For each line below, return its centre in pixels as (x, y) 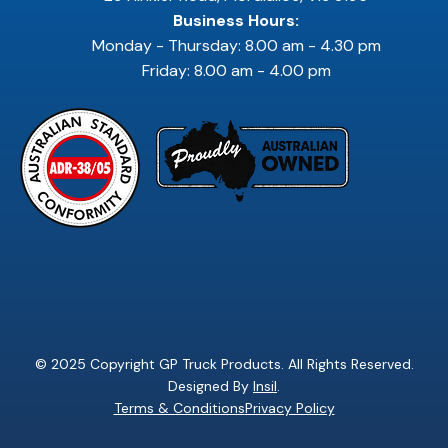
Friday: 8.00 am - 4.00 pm (236, 70)
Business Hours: (236, 20)
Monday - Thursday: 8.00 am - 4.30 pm (236, 45)
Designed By (210, 385)
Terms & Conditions (179, 407)
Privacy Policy (289, 407)
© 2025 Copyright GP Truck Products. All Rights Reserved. (224, 363)
